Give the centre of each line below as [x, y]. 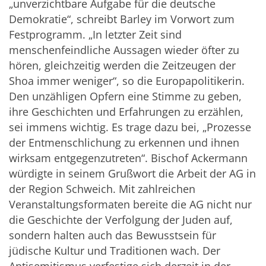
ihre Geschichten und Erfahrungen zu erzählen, [126, 112]
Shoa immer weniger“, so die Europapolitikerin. [127, 81]
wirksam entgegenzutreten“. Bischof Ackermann [128, 158]
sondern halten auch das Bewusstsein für [113, 235]
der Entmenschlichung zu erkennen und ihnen [124, 143]
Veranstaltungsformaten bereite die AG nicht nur [130, 205]
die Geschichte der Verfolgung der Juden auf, [121, 220]
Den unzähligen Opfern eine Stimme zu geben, [125, 96]
